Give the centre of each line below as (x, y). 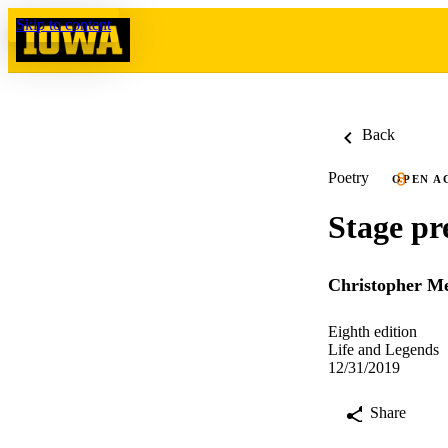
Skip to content (63, 24)
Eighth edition (372, 332)
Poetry (348, 177)
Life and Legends (383, 350)
